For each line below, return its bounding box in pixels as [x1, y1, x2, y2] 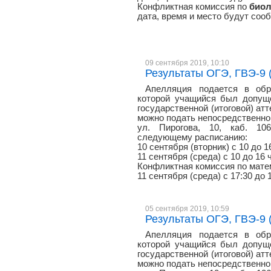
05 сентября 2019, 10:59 [145, 204, 230, 212]
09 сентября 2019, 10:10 [145, 59, 230, 67]
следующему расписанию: [137, 132, 247, 142]
